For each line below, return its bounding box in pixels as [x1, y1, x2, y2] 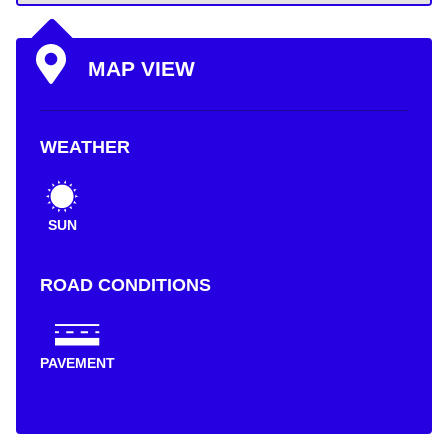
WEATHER [40, 134, 130, 159]
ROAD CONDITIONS [40, 272, 211, 297]
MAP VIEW [88, 55, 195, 84]
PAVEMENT [40, 353, 115, 373]
